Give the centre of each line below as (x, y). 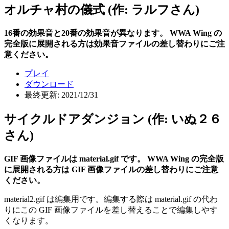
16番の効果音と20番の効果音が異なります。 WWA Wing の (113, 33)
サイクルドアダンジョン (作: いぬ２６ (113, 119)
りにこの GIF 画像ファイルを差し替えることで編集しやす (111, 210)
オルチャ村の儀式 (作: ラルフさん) (102, 9)
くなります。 (29, 220)
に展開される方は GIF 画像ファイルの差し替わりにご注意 (111, 169)
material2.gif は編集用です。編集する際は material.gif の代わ (111, 199)
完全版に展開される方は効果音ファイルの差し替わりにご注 (114, 43)
